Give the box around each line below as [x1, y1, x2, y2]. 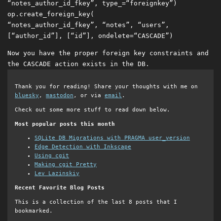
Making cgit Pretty [35, 161, 97, 168]
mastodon [46, 92, 74, 99]
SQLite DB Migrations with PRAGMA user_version [35, 135, 190, 142]
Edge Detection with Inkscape [35, 144, 131, 150]
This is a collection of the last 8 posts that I [15, 199, 177, 206]
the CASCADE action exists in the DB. [7, 60, 149, 68]
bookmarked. [15, 208, 53, 215]
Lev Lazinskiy [35, 170, 79, 177]
